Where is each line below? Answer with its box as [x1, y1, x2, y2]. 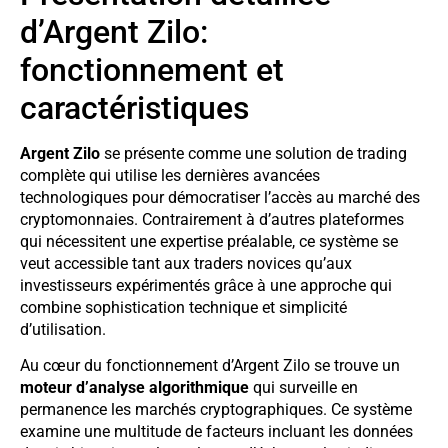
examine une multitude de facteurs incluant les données [20, 422, 413, 442]
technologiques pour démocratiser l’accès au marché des [20, 188, 420, 207]
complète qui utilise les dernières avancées [20, 166, 320, 185]
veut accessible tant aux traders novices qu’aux [20, 254, 352, 273]
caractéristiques [20, 89, 249, 127]
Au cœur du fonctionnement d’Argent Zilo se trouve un [20, 356, 400, 376]
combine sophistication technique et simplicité [20, 298, 347, 317]
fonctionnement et [20, 51, 284, 89]
